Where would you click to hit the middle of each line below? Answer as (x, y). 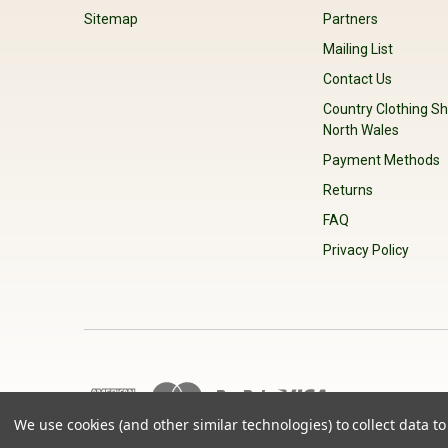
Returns (348, 190)
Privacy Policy (366, 250)
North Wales (361, 130)
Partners (351, 18)
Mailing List (358, 48)
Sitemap (111, 18)
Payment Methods (382, 160)
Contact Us (358, 78)
